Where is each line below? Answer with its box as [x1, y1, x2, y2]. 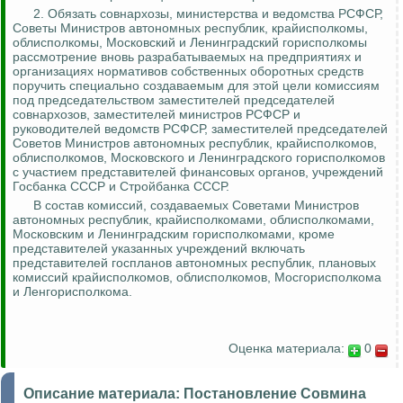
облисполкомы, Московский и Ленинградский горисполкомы [13, 35, 367, 50]
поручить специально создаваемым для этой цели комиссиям [13, 78, 380, 94]
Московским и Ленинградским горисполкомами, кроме [13, 227, 335, 242]
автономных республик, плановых [172, 255, 376, 271]
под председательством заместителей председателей [13, 93, 335, 108]
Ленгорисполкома [23, 284, 129, 300]
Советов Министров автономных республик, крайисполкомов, [13, 136, 377, 151]
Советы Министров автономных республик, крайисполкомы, [13, 21, 368, 36]
